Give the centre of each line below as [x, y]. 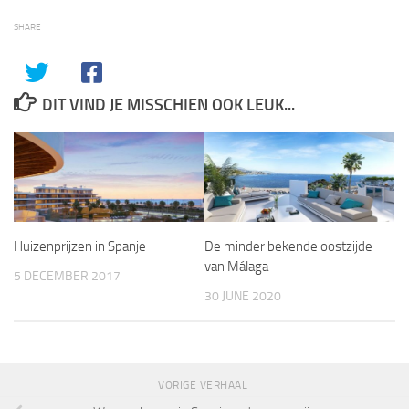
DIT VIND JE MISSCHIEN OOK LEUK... [168, 105]
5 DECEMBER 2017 [67, 276]
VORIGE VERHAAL [204, 386]
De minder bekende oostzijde [288, 246]
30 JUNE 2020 [243, 296]
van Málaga [236, 267]
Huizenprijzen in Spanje [80, 246]
